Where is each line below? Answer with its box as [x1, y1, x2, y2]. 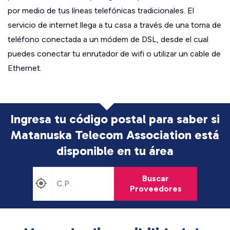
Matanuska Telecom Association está [11, 127, 219, 142]
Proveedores [129, 184, 182, 194]
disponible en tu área [56, 143, 174, 158]
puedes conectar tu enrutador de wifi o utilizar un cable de [8, 49, 221, 59]
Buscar [142, 174, 169, 183]
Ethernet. [8, 63, 42, 73]
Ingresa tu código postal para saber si [10, 111, 220, 126]
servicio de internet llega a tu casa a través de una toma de [8, 20, 221, 30]
